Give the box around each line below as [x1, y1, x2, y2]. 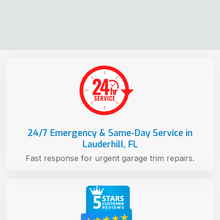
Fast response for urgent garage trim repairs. [26, 153, 194, 163]
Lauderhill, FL [82, 138, 138, 150]
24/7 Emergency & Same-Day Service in [27, 127, 192, 139]
